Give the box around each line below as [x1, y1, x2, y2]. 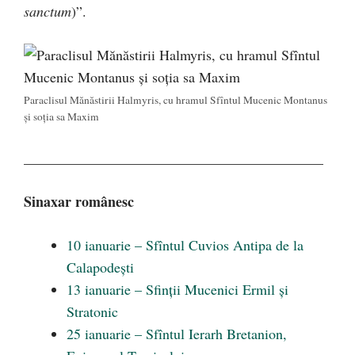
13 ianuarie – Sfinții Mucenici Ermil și [67, 280, 288, 299]
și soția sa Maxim [24, 109, 99, 124]
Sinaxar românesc [24, 191, 134, 212]
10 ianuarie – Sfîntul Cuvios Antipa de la [67, 235, 303, 254]
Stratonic [67, 302, 118, 321]
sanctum [24, 2, 71, 21]
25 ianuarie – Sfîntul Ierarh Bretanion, [67, 324, 287, 343]
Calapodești [67, 258, 134, 277]
